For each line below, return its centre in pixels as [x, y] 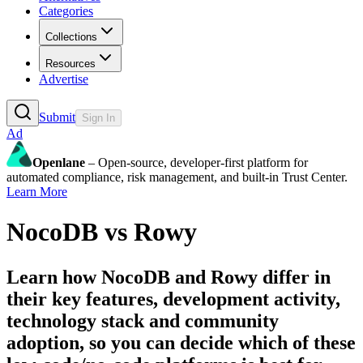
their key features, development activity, [173, 299]
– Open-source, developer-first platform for [196, 163]
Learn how [54, 277]
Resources [70, 64]
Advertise [64, 79]
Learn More [37, 192]
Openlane [59, 163]
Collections [71, 37]
